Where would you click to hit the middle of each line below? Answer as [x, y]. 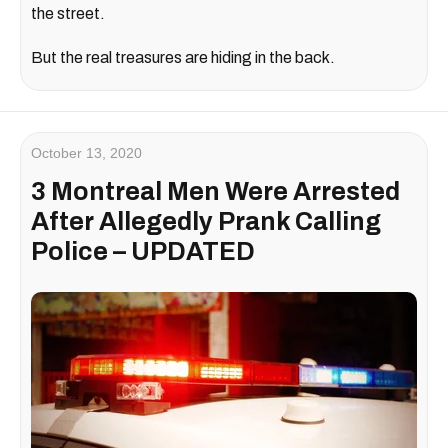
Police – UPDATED [143, 252]
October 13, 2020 [86, 153]
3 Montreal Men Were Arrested [215, 192]
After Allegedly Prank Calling [206, 222]
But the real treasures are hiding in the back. [183, 58]
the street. [68, 14]
